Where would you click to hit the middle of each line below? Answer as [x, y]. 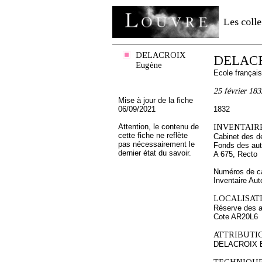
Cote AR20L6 [236, 217]
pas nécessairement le [156, 144]
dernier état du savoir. [155, 153]
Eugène [149, 65]
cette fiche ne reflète [153, 135]
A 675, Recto [235, 154]
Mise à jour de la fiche [156, 100]
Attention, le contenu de [158, 127]
